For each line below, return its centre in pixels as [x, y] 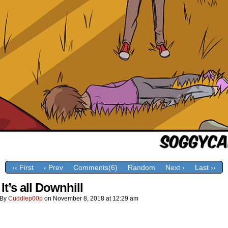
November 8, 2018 [79, 198]
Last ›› [205, 168]
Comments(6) [95, 168]
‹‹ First [23, 168]
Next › [175, 168]
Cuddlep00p [25, 198]
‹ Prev [53, 168]
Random [141, 168]
